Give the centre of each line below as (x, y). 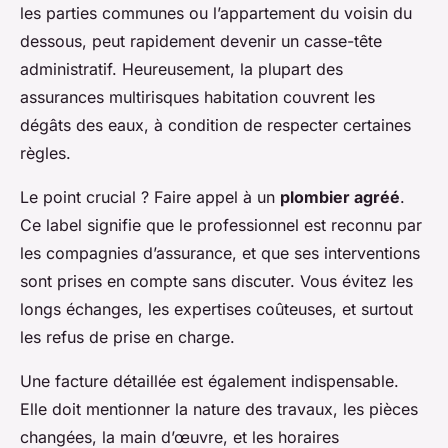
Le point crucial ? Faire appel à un (150, 197)
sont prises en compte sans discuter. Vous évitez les (216, 281)
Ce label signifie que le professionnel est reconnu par (221, 225)
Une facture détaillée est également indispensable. (209, 381)
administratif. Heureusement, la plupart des (181, 69)
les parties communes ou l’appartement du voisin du (216, 13)
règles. (45, 153)
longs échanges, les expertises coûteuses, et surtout (216, 309)
